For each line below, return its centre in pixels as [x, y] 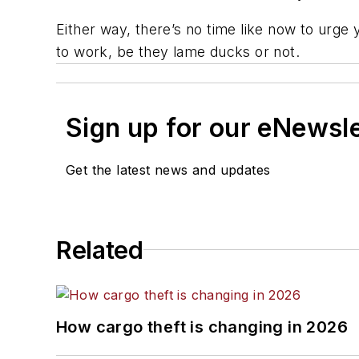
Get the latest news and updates [168, 169]
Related [100, 250]
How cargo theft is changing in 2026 [202, 327]
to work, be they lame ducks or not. [178, 51]
